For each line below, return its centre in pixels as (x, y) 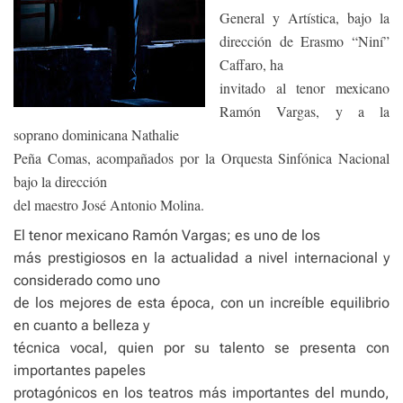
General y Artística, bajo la (304, 18)
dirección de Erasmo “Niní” (304, 41)
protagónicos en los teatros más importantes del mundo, (201, 393)
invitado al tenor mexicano (304, 88)
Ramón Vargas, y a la (304, 111)
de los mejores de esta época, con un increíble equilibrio (201, 303)
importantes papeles (80, 370)
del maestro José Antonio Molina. (109, 205)
